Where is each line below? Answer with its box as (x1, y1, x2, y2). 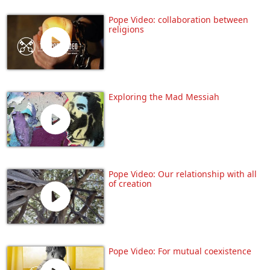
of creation (108, 178, 152, 190)
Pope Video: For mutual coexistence (108, 245, 251, 257)
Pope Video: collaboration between (108, 13, 248, 25)
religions (108, 23, 144, 35)
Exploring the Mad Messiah (108, 90, 219, 102)
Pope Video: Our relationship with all (108, 168, 257, 180)
